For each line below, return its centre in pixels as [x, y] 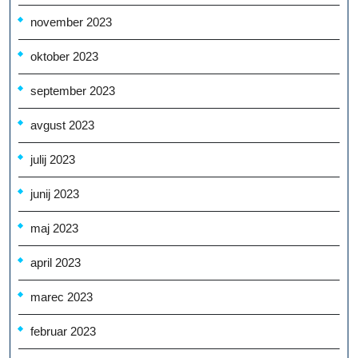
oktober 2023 [64, 57]
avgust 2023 [62, 125]
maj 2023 [54, 229]
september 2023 [73, 91]
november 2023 [71, 22]
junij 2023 [55, 194]
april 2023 [56, 263]
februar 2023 [63, 332]
